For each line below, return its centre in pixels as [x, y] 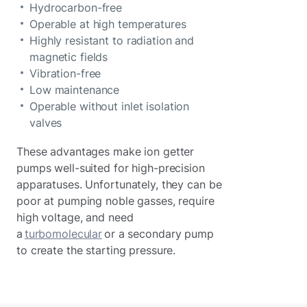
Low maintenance [76, 89]
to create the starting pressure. [96, 250]
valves [48, 122]
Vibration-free [66, 73]
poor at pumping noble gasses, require [115, 200]
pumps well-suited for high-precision [111, 168]
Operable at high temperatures [110, 24]
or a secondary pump [158, 233]
